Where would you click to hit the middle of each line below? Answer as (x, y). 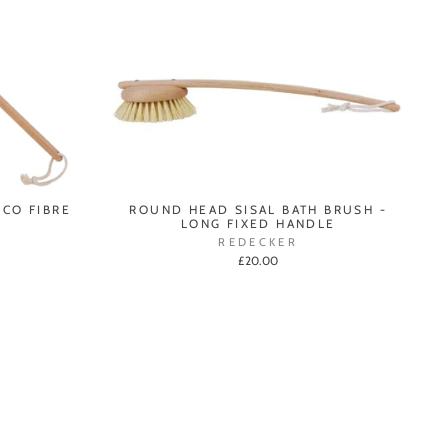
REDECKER (258, 241)
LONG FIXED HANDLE (258, 223)
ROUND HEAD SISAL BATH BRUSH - (258, 209)
